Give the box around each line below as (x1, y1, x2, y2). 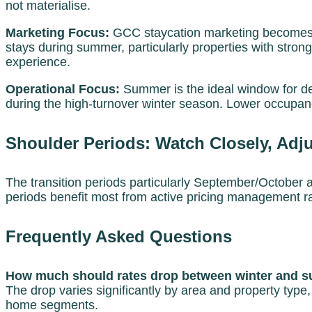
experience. (6, 55, 70, 70)
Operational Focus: (6, 82, 120, 97)
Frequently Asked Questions (6, 227, 232, 246)
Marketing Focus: (6, 26, 109, 40)
